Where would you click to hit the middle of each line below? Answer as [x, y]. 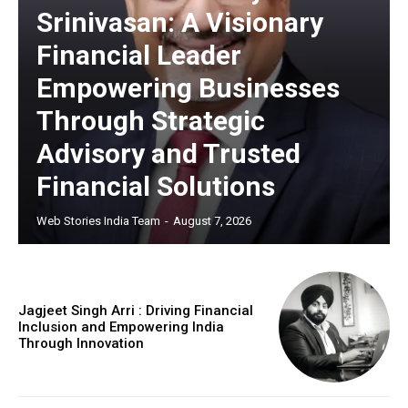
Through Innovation [81, 343]
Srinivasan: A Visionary [180, 22]
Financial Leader [139, 55]
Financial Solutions [156, 186]
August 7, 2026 [212, 220]
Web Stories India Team [98, 220]
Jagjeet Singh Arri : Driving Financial [136, 310]
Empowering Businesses [188, 87]
